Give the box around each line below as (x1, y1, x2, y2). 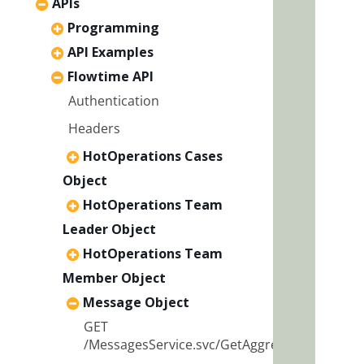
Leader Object (63, 219, 156, 238)
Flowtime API (67, 67, 154, 85)
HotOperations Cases (83, 146, 223, 165)
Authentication (68, 91, 159, 110)
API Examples (67, 42, 154, 61)
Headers (68, 119, 120, 137)
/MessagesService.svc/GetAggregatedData (84, 335, 342, 353)
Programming (67, 18, 159, 37)
